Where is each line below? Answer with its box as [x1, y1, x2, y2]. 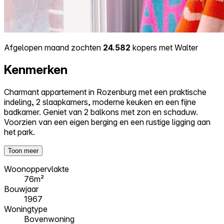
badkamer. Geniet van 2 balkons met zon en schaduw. [4, 106, 198, 117]
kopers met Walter [130, 42, 198, 52]
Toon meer [8, 146, 38, 154]
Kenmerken [4, 62, 67, 77]
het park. [4, 126, 35, 137]
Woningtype [4, 203, 47, 214]
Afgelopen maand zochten [4, 42, 103, 52]
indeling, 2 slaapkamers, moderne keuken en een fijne [4, 96, 196, 107]
